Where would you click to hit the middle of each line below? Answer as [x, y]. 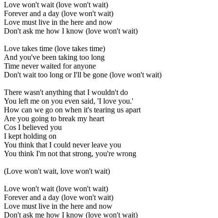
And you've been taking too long [54, 57]
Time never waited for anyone [50, 66]
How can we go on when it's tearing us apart [72, 110]
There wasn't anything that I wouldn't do [66, 92]
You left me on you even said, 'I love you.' [69, 101]
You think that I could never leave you [63, 145]
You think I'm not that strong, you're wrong [70, 154]
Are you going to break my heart [54, 119]
